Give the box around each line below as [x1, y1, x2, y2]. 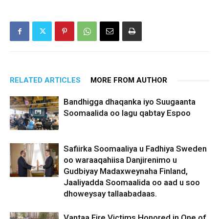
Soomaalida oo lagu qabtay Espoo [64, 108, 191, 118]
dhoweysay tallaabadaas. [64, 189, 157, 199]
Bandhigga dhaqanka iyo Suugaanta [64, 97, 196, 107]
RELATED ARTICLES [10, 76, 81, 85]
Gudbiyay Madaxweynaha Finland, [64, 166, 188, 176]
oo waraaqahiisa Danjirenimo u [64, 155, 177, 165]
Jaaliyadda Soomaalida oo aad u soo [64, 177, 200, 188]
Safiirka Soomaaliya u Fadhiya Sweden [64, 144, 207, 154]
